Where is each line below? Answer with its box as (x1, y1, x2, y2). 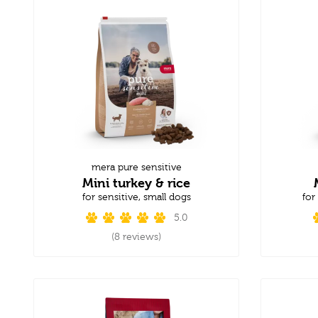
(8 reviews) (111, 231, 161, 243)
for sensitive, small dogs (82, 191, 191, 203)
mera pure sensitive (91, 161, 182, 173)
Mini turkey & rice (82, 175, 190, 190)
